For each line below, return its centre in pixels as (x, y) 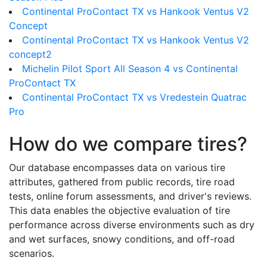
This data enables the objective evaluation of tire (119, 210)
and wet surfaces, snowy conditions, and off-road (122, 239)
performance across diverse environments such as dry (132, 225)
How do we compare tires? (128, 144)
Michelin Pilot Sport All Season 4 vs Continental (130, 69)
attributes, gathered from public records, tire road (122, 182)
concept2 (30, 54)
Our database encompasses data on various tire (117, 167)
